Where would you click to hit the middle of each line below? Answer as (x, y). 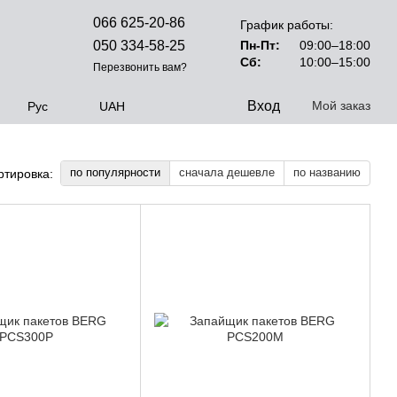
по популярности (115, 172)
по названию (327, 172)
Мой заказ (341, 105)
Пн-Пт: (261, 46)
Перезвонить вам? (140, 67)
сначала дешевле (227, 172)
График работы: (287, 25)
